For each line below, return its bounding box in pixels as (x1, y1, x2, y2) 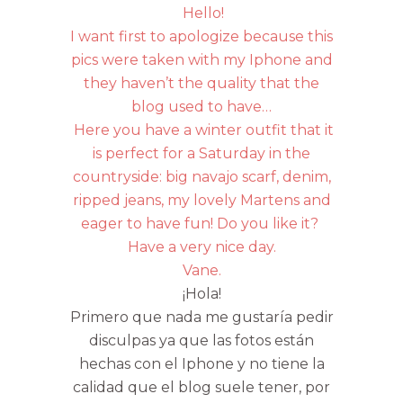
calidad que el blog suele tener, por (73, 378, 330, 396)
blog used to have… (131, 97, 272, 115)
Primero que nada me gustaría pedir (69, 308, 334, 326)
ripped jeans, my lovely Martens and (72, 191, 331, 209)
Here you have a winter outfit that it (69, 121, 334, 139)
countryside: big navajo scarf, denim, (72, 167, 331, 185)
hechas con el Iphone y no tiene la (78, 354, 325, 372)
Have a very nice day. (127, 237, 276, 255)
